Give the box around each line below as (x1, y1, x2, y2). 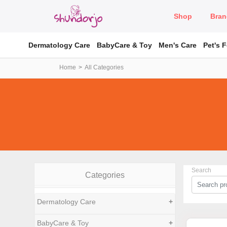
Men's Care (159, 41, 197, 49)
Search (192, 167, 212, 174)
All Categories (85, 64, 124, 71)
